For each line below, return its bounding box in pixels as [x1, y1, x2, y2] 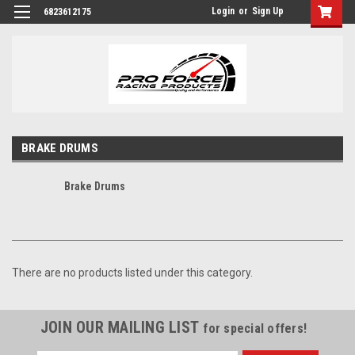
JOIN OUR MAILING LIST [40, 317, 204, 337]
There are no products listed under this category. [12, 265, 253, 279]
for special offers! [203, 320, 307, 336]
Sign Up [252, 6, 284, 17]
